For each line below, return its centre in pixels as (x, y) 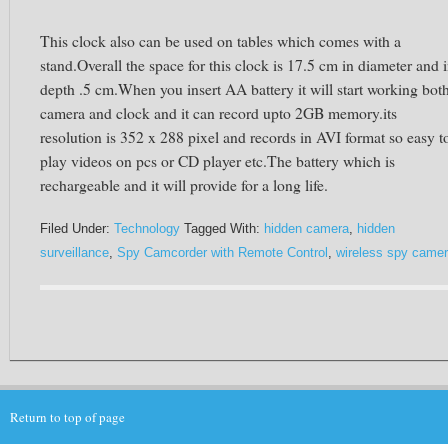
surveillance (74, 253)
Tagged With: (224, 229)
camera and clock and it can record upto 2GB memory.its (218, 112)
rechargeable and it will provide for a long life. (184, 184)
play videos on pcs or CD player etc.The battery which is (217, 160)
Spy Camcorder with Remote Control (222, 253)
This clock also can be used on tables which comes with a (220, 40)
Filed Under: (77, 229)
